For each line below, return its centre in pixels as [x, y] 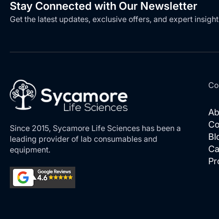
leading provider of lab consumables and [84, 139]
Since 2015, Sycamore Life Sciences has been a [95, 128]
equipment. [30, 150]
